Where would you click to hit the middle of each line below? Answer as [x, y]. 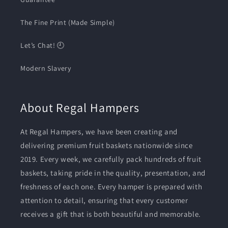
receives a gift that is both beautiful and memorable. [111, 214]
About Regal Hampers [80, 108]
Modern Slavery [46, 68]
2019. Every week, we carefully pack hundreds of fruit [111, 159]
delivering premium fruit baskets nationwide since [107, 146]
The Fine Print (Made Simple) [68, 23]
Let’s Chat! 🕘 [42, 46]
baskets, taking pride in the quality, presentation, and [113, 173]
